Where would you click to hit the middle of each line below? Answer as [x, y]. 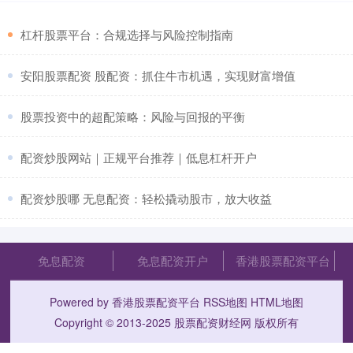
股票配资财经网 [212, 323]
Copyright [80, 323]
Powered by [80, 302]
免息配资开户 [172, 261]
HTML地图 [277, 302]
